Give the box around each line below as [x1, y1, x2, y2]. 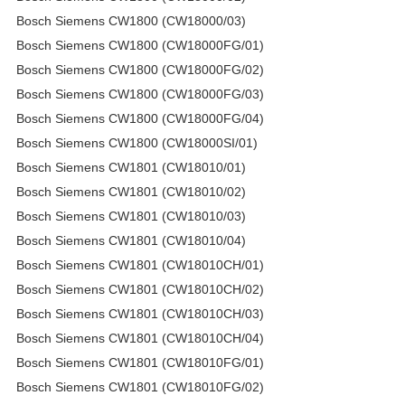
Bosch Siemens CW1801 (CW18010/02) [16, 184, 246, 199]
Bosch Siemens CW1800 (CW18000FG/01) [16, 37, 264, 52]
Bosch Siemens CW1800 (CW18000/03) [16, 13, 246, 28]
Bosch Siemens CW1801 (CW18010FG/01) [16, 354, 264, 370]
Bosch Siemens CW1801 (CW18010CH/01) [16, 257, 264, 272]
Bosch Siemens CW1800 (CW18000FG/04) [16, 110, 264, 126]
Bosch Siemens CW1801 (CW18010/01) [16, 159, 246, 174]
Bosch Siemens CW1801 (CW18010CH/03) [16, 306, 264, 321]
